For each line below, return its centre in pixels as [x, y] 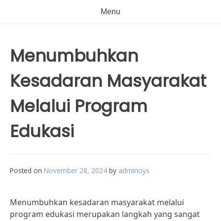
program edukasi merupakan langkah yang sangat [105, 214]
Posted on [27, 170]
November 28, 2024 [75, 170]
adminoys [134, 170]
